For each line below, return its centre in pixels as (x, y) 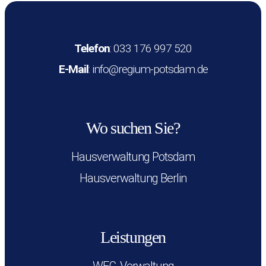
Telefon (92, 49)
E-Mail (73, 69)
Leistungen (133, 237)
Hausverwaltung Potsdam (133, 157)
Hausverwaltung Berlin (133, 178)
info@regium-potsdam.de (148, 69)
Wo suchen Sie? (133, 128)
